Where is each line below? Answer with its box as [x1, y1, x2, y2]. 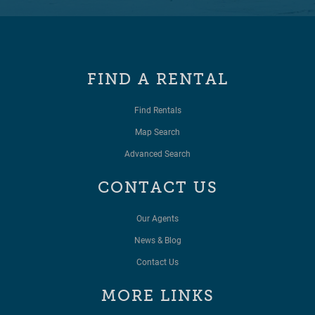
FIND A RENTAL [86, 70, 229, 89]
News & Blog [134, 234, 181, 246]
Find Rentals [134, 104, 181, 116]
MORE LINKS [101, 286, 214, 306]
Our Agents [136, 212, 179, 224]
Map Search [135, 126, 180, 138]
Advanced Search [124, 148, 191, 160]
